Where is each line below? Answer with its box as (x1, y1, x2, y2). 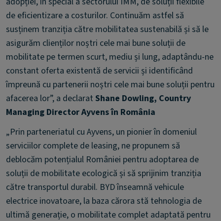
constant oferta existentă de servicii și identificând (6, 65, 193, 77)
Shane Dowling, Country (95, 92, 191, 105)
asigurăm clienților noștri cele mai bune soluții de (6, 37, 185, 49)
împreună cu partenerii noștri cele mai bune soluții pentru (6, 78, 215, 91)
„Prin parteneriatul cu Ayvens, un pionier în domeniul (6, 126, 197, 138)
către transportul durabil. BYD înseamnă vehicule (6, 181, 184, 193)
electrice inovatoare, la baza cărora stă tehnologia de (6, 195, 202, 207)
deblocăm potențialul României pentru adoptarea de (6, 153, 199, 166)
